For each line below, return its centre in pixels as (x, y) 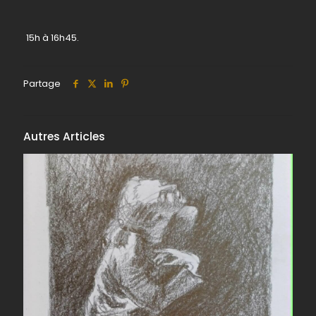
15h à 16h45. (52, 37)
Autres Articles (64, 136)
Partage (42, 83)
